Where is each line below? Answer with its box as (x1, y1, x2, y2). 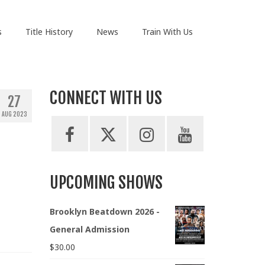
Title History (25, 26, 73, 37)
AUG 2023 (1, 111, 27, 118)
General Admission (49, 224, 130, 235)
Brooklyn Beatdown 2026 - (49, 206, 160, 218)
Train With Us (141, 26, 193, 37)
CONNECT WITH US (49, 88, 162, 109)
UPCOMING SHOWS (49, 172, 163, 193)
